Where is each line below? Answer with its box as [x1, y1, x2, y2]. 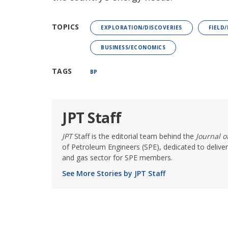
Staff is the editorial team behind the [72, 131, 196, 141]
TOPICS [52, 22, 79, 32]
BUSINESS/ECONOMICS [101, 44, 165, 51]
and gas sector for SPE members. [62, 153, 173, 163]
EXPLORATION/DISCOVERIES [101, 24, 182, 32]
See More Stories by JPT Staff [62, 168, 165, 179]
